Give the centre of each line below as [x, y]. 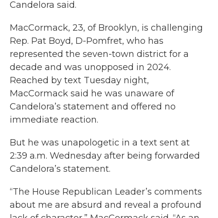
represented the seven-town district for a [99, 54]
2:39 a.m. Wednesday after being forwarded [105, 156]
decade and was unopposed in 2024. [90, 67]
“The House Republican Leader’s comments [106, 192]
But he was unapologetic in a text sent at [100, 143]
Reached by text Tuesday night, [79, 81]
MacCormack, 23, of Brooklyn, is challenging [106, 28]
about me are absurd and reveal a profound [106, 205]
